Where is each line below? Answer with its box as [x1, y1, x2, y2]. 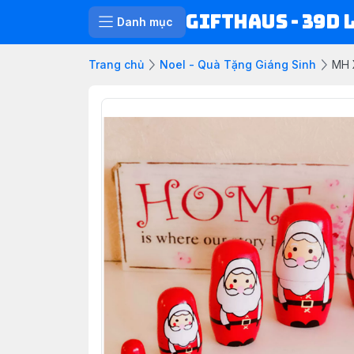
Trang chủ [88, 58, 144, 71]
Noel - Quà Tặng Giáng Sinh [160, 58, 316, 71]
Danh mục [117, 15, 173, 28]
